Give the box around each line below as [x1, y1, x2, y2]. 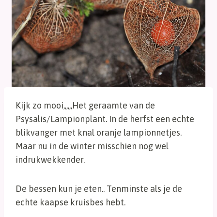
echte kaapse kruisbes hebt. [15, 197, 125, 207]
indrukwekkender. [15, 154, 85, 165]
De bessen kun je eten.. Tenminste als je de [15, 183, 182, 194]
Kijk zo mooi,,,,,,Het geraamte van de [15, 100, 155, 110]
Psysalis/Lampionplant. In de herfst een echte [15, 113, 194, 124]
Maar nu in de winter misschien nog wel [15, 140, 169, 151]
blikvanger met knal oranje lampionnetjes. [15, 127, 182, 138]
